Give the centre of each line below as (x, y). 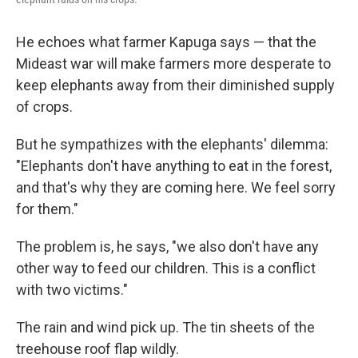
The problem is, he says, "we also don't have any (167, 247)
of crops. (44, 107)
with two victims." (72, 290)
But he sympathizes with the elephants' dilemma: (172, 144)
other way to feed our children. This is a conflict (166, 268)
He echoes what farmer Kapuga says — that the (166, 42)
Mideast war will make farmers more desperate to (173, 64)
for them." (47, 209)
